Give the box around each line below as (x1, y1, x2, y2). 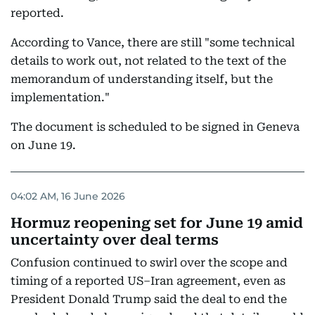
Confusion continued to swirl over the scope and (11, 256, 288, 270)
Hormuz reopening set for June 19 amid (11, 214, 303, 232)
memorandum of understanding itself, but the (11, 72, 273, 86)
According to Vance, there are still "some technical (11, 36, 295, 50)
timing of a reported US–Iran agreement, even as (11, 274, 285, 288)
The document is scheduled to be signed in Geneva (11, 120, 300, 134)
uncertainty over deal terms (11, 231, 219, 249)
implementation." (11, 91, 110, 105)
